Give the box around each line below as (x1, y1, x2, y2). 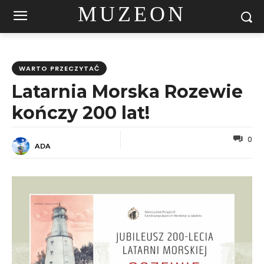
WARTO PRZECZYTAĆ (19, 64, 100, 73)
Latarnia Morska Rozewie (12, 81, 243, 103)
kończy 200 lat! (12, 102, 150, 124)
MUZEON (77, 2, 186, 26)
